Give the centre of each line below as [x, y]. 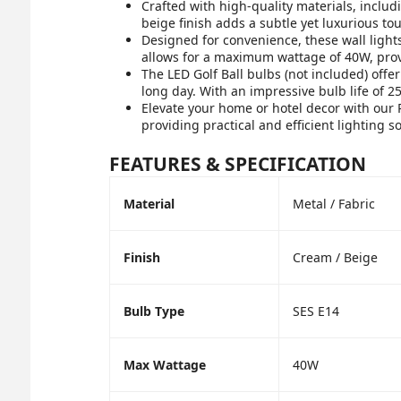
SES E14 [316, 311]
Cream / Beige [335, 257]
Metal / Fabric [333, 203]
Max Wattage [164, 364]
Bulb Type [154, 311]
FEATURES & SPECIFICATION [237, 163]
